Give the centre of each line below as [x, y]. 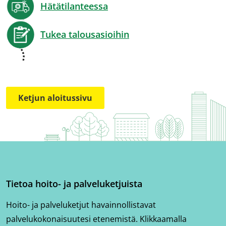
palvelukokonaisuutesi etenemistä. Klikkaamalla [96, 219]
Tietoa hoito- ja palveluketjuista [74, 184]
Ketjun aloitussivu [55, 98]
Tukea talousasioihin [85, 34]
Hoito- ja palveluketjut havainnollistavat [81, 205]
